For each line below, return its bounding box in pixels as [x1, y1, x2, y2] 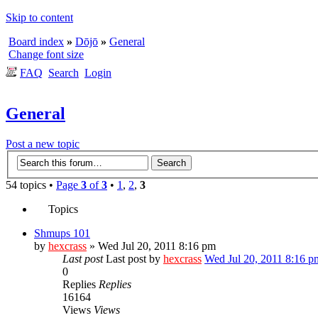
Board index [9, 35, 64, 48]
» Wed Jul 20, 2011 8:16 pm [87, 240, 216, 253]
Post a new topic [6, 137, 79, 150]
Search [48, 67, 79, 79]
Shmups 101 [34, 227, 90, 240]
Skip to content [6, 11, 73, 23]
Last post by [106, 253, 163, 265]
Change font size [9, 48, 84, 60]
